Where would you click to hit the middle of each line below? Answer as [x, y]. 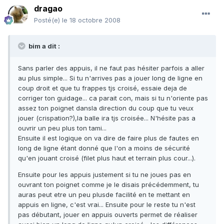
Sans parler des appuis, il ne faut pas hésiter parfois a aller [111, 68]
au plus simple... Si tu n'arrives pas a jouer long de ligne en [110, 78]
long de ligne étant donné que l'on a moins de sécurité [104, 148]
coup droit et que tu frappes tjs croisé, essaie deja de [102, 88]
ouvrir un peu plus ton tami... [62, 128]
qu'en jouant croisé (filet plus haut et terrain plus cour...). [107, 158]
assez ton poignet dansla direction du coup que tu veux [106, 108]
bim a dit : [43, 46]
